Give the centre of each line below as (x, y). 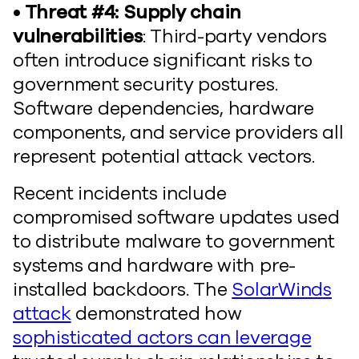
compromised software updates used (176, 218)
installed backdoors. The (123, 290)
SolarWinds (282, 290)
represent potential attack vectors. (164, 157)
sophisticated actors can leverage (162, 338)
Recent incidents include (120, 194)
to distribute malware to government (174, 242)
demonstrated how (156, 314)
